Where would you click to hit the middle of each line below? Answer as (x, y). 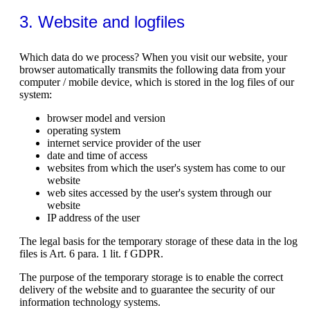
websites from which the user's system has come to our (166, 167)
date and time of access (97, 155)
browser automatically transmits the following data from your (152, 69)
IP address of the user (93, 217)
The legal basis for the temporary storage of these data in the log (158, 241)
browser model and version (106, 118)
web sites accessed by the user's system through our (159, 192)
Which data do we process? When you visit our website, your (153, 57)
